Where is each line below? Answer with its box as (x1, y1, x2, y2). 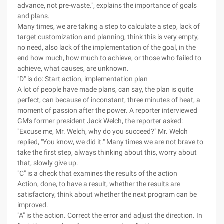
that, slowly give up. (17, 159, 78, 167)
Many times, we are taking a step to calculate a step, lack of (17, 22, 200, 30)
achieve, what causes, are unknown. (17, 64, 129, 72)
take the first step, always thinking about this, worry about (17, 148, 197, 156)
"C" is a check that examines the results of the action (17, 169, 177, 177)
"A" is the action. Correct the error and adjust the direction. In (17, 211, 202, 219)
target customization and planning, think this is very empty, (17, 33, 199, 41)
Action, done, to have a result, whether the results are (17, 180, 180, 188)
